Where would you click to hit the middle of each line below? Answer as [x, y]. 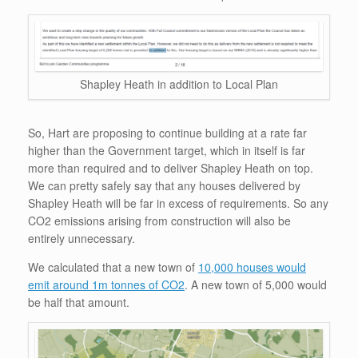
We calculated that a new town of [113, 267]
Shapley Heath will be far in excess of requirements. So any [178, 203]
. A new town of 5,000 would [256, 285]
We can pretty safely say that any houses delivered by [164, 186]
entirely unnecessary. [82, 239]
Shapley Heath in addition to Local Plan [179, 84]
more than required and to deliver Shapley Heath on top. [171, 168]
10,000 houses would [252, 267]
